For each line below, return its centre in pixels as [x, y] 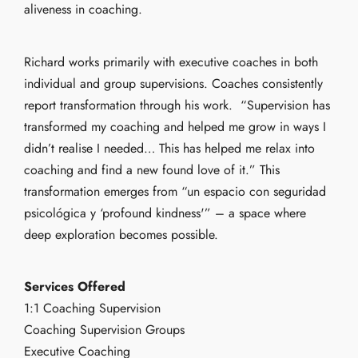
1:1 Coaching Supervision [92, 308]
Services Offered [75, 286]
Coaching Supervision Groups [104, 329]
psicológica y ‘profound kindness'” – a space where [165, 213]
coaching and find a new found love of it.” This [152, 169]
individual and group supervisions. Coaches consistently [173, 83]
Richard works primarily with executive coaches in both [171, 62]
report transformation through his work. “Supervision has [177, 105]
